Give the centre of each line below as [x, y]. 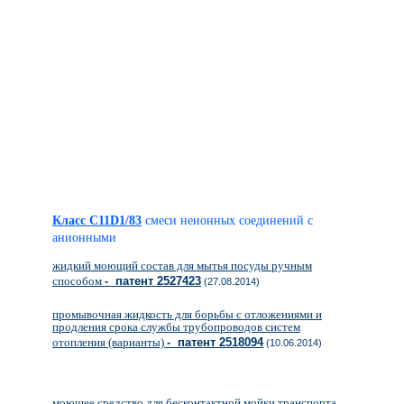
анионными [91, 238]
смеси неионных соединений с [229, 220]
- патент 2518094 [215, 342]
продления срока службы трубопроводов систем [176, 327]
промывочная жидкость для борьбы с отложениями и [187, 314]
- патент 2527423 [153, 281]
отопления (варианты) [110, 342]
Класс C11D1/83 [97, 220]
